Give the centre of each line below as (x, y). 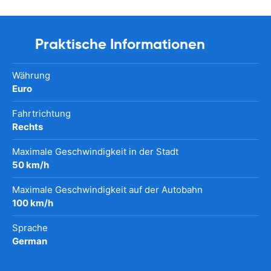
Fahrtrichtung (41, 113)
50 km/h (31, 165)
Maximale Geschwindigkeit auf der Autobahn (107, 189)
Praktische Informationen (120, 44)
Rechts (28, 126)
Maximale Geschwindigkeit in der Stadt (95, 151)
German (30, 241)
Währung (31, 75)
